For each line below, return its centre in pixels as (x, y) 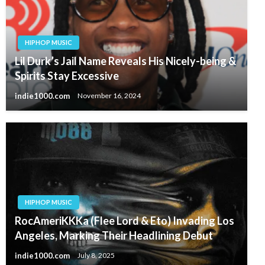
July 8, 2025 (96, 256)
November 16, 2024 (109, 96)
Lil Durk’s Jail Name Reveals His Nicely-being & (125, 61)
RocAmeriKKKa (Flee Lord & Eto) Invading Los (125, 221)
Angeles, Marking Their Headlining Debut (114, 236)
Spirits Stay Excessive (67, 76)
